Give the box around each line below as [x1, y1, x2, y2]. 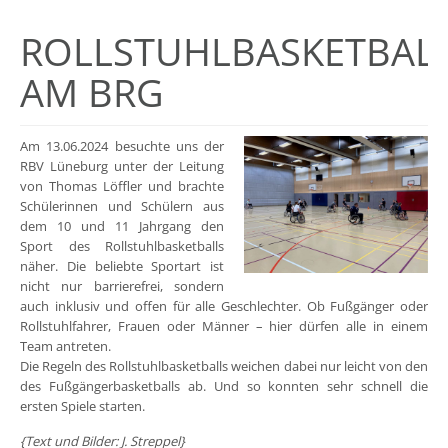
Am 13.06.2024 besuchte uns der [20, 136, 225, 155]
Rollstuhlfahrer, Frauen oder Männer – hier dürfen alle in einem [20, 316, 428, 335]
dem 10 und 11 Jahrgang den [20, 216, 225, 235]
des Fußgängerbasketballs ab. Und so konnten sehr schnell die [20, 376, 428, 395]
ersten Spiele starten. [20, 396, 145, 415]
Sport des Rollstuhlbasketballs [20, 236, 225, 255]
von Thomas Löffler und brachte [20, 176, 225, 195]
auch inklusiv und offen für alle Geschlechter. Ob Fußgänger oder [20, 296, 428, 315]
